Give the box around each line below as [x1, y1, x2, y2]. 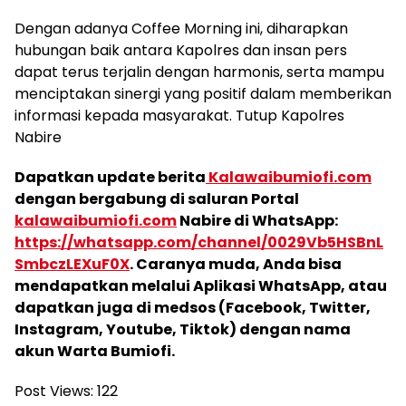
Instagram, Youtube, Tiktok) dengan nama [14, 318, 351, 340]
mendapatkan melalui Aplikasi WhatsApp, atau [14, 275, 387, 296]
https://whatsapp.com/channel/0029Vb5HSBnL [14, 231, 383, 253]
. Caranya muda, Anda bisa [130, 253, 342, 275]
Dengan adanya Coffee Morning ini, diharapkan [14, 17, 348, 39]
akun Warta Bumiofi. [14, 340, 175, 362]
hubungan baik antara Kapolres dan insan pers [14, 39, 347, 61]
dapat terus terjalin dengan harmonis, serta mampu [14, 61, 384, 82]
